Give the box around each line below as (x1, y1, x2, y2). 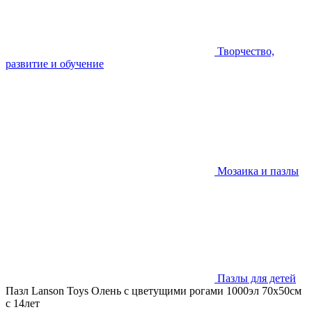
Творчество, (217, 45, 274, 57)
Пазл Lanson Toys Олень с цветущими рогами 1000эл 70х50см (6, 285, 302, 297)
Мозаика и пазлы (217, 165, 299, 177)
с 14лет (6, 297, 40, 309)
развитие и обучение (6, 58, 104, 70)
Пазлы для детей (217, 272, 296, 284)
